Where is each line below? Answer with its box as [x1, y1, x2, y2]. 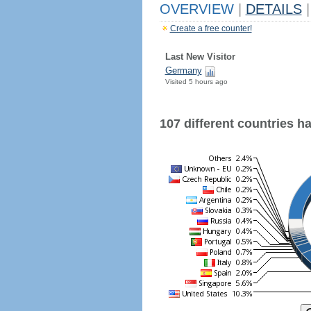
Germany [165, 65, 202, 76]
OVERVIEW [159, 1, 238, 17]
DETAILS [245, 1, 302, 17]
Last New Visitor [165, 51, 235, 62]
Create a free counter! [169, 24, 252, 33]
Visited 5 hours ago [165, 78, 228, 85]
